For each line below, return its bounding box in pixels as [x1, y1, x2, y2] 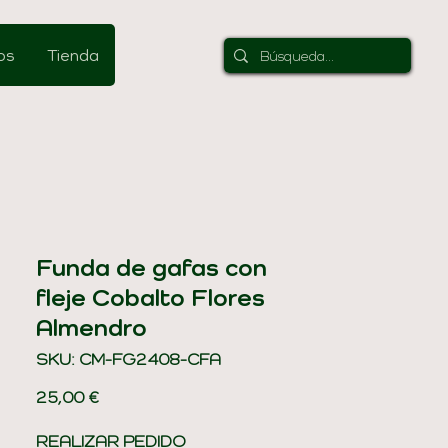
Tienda [46, 45, 99, 65]
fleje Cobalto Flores [36, 282, 265, 312]
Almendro [36, 312, 147, 342]
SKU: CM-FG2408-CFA [36, 349, 221, 369]
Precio [98, 386, 147, 406]
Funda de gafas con [36, 252, 267, 282]
